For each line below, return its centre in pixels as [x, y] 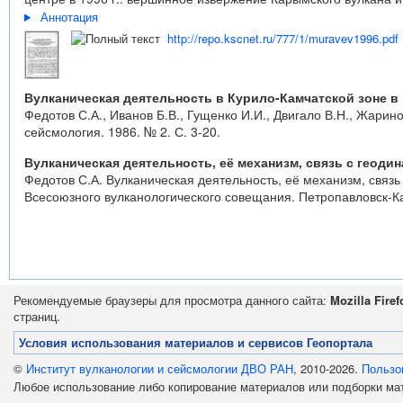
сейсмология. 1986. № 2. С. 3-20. [122, 131]
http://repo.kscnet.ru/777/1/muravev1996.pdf [283, 38]
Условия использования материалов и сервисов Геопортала [196, 343]
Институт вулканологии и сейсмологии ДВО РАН [160, 368]
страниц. [37, 316]
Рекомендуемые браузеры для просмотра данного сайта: [172, 300]
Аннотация [69, 17]
